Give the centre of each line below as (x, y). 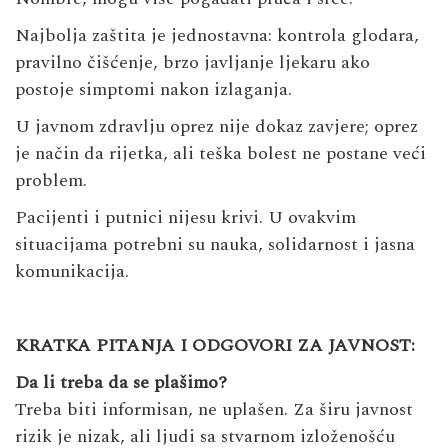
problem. (51, 181)
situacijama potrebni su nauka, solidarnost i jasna (215, 245)
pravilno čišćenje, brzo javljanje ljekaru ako (192, 63)
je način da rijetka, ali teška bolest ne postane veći (220, 154)
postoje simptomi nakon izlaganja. (153, 90)
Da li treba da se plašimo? (121, 383)
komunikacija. (72, 272)
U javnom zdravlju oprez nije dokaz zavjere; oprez (216, 127)
